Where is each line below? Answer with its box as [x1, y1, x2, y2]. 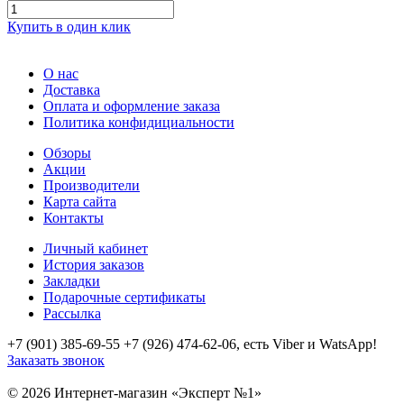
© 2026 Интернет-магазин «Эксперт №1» [7, 384, 262, 400]
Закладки [43, 272, 100, 289]
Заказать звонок [7, 352, 105, 368]
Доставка [43, 81, 100, 97]
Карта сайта [43, 193, 116, 209]
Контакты [43, 209, 104, 225]
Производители [43, 177, 140, 193]
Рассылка [43, 305, 101, 321]
